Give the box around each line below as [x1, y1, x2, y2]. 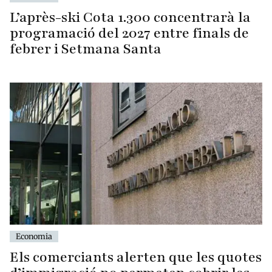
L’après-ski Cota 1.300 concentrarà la [10, 8, 251, 27]
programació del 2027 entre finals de [10, 24, 249, 43]
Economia [16, 231, 52, 242]
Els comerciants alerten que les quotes [10, 248, 262, 267]
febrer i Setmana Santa [10, 39, 161, 59]
